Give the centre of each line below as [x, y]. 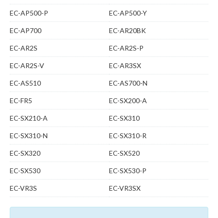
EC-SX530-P [128, 171]
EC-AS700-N [128, 83]
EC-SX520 [124, 153]
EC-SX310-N [29, 136]
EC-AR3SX [125, 65]
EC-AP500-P [29, 13]
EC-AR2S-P [126, 48]
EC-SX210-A [29, 118]
